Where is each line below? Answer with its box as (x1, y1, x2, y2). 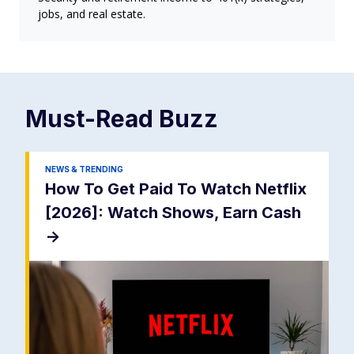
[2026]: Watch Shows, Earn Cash (45, 203, 301, 222)
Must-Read (25, 104, 159, 133)
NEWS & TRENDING (45, 164, 123, 174)
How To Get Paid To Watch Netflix (45, 179, 307, 198)
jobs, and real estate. (38, 6, 145, 21)
